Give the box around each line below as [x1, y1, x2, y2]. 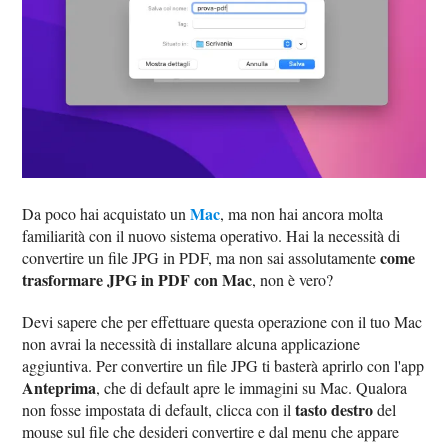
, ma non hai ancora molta [220, 202, 384, 224]
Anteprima [22, 375, 97, 399]
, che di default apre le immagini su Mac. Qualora [96, 376, 408, 398]
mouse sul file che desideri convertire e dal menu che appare [22, 420, 400, 442]
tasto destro [295, 397, 374, 421]
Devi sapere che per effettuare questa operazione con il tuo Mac [22, 310, 423, 332]
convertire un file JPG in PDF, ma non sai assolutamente [22, 246, 381, 268]
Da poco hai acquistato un [22, 202, 191, 224]
